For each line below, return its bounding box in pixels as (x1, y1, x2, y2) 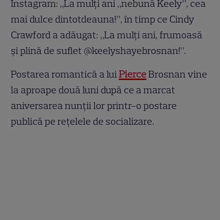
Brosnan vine (146, 68, 208, 81)
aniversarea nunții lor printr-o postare (11, 100, 177, 112)
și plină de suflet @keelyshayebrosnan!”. (11, 45, 187, 57)
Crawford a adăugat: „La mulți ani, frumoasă (11, 29, 203, 41)
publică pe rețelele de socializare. (11, 115, 155, 128)
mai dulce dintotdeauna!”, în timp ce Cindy (11, 13, 195, 26)
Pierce (119, 68, 147, 81)
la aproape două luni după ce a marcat (11, 84, 176, 96)
